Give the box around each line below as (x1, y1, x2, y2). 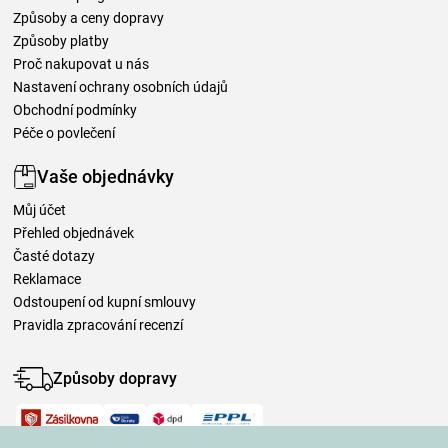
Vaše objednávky (37, 166, 174, 188)
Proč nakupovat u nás (13, 55, 149, 72)
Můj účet (13, 201, 66, 218)
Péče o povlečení (13, 124, 115, 141)
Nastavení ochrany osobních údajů (13, 78, 228, 95)
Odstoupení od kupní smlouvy (13, 293, 196, 310)
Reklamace (13, 270, 81, 287)
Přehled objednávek (13, 224, 134, 241)
